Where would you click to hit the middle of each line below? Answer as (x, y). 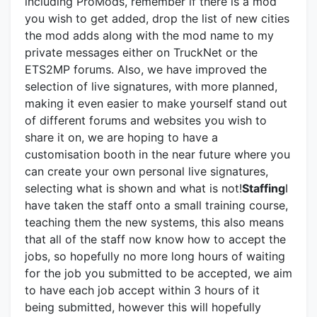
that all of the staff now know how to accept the (155, 240)
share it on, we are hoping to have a (121, 138)
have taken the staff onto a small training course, (156, 206)
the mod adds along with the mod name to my (149, 36)
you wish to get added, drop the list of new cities (157, 19)
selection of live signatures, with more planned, (151, 87)
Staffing (264, 189)
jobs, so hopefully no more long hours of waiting (155, 257)
